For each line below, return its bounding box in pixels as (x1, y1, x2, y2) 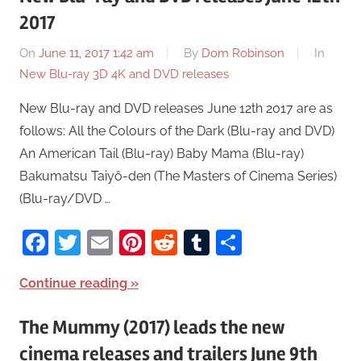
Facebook (48, 226, 166, 257)
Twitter (81, 226, 163, 257)
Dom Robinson (201, 45, 284, 60)
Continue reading (19, 275, 127, 291)
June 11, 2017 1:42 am (39, 45, 154, 60)
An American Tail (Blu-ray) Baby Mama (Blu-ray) (19, 145, 304, 161)
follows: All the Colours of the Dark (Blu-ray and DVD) (19, 122, 334, 139)
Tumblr (210, 226, 294, 257)
